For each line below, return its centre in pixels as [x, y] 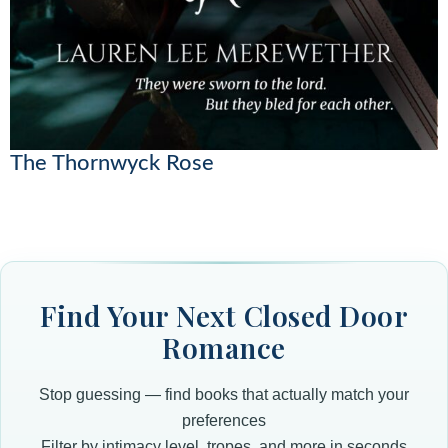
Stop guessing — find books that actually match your [224, 394]
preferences [224, 420]
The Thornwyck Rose [112, 162]
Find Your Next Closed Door [224, 315]
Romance [224, 347]
